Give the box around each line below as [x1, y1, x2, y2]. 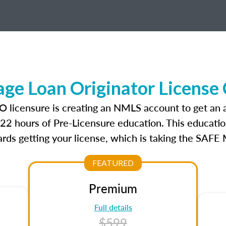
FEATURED [92, 158, 134, 167]
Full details [94, 201, 132, 213]
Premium [89, 180, 137, 197]
